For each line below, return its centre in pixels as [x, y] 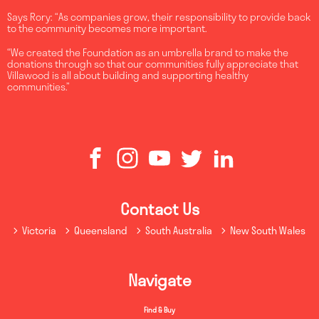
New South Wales [268, 230]
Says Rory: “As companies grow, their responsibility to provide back [159, 16]
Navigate [159, 279]
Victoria [39, 230]
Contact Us [159, 208]
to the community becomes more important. [107, 28]
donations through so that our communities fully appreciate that [153, 64]
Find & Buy [159, 310]
